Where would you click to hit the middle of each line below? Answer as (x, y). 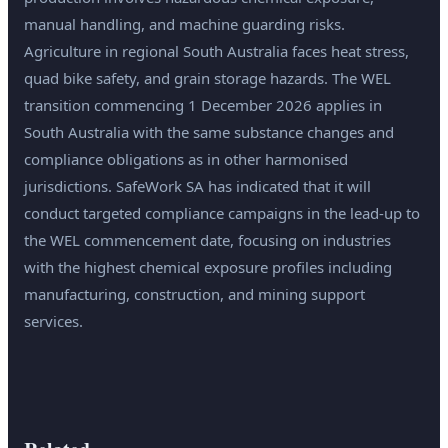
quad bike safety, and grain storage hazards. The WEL (207, 78)
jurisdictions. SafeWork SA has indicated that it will (197, 186)
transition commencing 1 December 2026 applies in (203, 105)
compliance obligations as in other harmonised (186, 159)
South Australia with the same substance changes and (209, 132)
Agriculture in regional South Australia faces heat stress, (216, 51)
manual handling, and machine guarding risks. (184, 24)
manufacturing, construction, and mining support (194, 294)
